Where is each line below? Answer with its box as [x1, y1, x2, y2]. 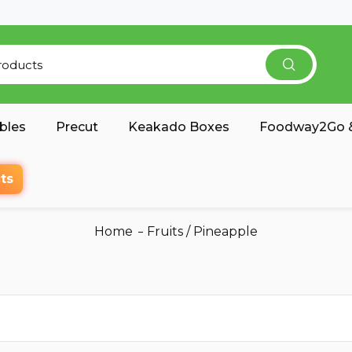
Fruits [147, 224, 183, 239]
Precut [55, 119, 98, 134]
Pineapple [193, 224, 258, 239]
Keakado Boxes [127, 119, 229, 134]
